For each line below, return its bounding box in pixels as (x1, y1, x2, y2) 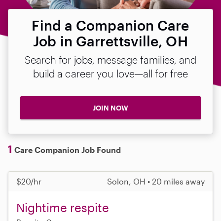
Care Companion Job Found (12, 145, 121, 154)
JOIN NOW (93, 104, 128, 112)
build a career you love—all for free (33, 68, 188, 79)
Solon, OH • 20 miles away (107, 176, 205, 186)
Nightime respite (16, 200, 109, 215)
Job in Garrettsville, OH (33, 33, 188, 49)
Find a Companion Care (32, 17, 189, 33)
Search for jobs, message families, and (24, 54, 197, 66)
